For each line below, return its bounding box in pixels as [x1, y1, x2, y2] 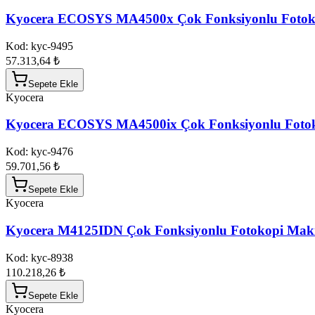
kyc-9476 [31, 146, 73, 158]
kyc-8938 [31, 251, 73, 264]
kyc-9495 [31, 39, 73, 52]
